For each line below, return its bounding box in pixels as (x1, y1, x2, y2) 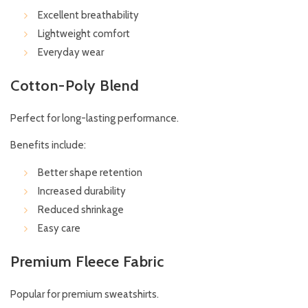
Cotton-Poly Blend (10, 76, 140, 96)
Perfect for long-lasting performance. (10, 112, 179, 125)
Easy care (38, 222, 80, 235)
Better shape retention (38, 166, 142, 179)
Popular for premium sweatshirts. (10, 288, 159, 301)
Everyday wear (38, 46, 104, 59)
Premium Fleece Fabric (10, 252, 164, 272)
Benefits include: (10, 139, 86, 152)
